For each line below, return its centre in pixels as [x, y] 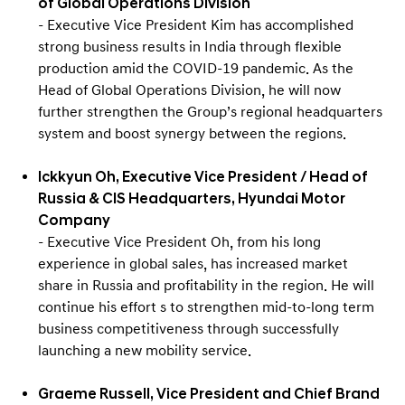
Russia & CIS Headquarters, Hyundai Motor [192, 198]
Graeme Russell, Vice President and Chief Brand [209, 394]
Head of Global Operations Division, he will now [189, 90]
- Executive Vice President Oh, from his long [179, 242]
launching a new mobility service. [145, 350]
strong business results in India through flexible [190, 47]
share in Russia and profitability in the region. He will [206, 285]
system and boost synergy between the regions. [192, 133]
